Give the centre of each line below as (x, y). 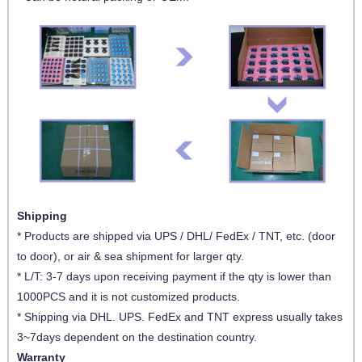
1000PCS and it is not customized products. (128, 297)
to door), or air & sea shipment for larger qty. (130, 257)
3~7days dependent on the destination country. (137, 337)
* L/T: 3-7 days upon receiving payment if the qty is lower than (174, 277)
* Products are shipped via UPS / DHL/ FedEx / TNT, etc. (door (176, 236)
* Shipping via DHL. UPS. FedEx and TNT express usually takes (179, 317)
